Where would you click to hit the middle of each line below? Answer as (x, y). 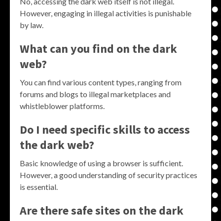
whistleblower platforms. (62, 106)
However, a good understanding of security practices (109, 175)
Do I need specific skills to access (105, 129)
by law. (32, 25)
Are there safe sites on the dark (102, 210)
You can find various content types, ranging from (101, 82)
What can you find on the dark (98, 48)
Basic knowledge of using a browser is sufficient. (101, 163)
